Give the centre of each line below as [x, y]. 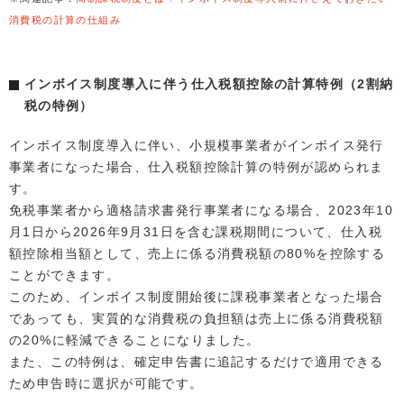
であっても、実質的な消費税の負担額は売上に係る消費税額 [197, 318]
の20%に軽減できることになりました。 [135, 340]
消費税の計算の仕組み [65, 19]
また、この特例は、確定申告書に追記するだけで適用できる [197, 361]
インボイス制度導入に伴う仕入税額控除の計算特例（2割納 [209, 83]
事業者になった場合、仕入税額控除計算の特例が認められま [197, 166]
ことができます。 [65, 275]
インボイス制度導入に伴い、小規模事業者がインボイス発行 [197, 145]
